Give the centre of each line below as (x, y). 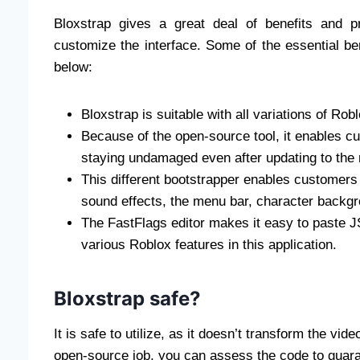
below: (73, 67)
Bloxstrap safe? (127, 298)
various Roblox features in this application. (209, 244)
